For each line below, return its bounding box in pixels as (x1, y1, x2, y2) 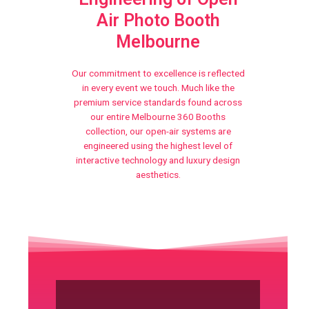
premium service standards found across (74, 96, 242, 108)
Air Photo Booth (96, 10, 220, 30)
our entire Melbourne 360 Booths (90, 110, 226, 122)
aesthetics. (135, 168, 181, 180)
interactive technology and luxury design (76, 154, 240, 166)
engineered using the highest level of (83, 139, 232, 151)
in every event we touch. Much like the (81, 81, 235, 93)
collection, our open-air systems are (85, 125, 231, 137)
